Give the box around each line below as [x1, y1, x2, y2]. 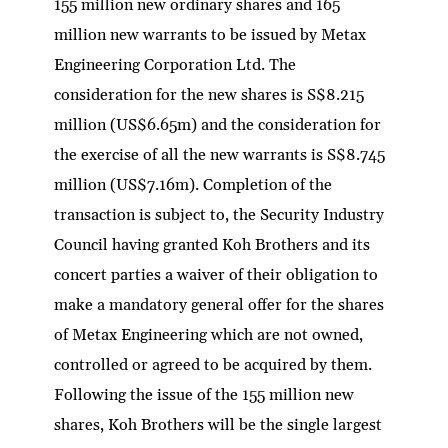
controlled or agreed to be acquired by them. [54, 354, 373, 375]
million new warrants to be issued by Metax [54, 24, 367, 45]
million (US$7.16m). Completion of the [54, 174, 333, 195]
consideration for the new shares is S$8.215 [54, 84, 365, 105]
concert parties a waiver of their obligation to [54, 264, 379, 285]
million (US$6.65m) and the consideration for [54, 114, 382, 135]
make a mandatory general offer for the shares [54, 294, 385, 315]
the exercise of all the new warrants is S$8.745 [54, 144, 386, 165]
